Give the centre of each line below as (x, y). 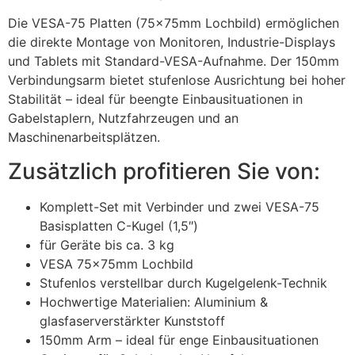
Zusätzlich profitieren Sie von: (164, 171)
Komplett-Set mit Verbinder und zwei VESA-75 (179, 206)
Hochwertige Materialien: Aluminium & (154, 302)
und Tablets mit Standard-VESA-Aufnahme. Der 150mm (174, 61)
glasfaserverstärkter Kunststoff (132, 321)
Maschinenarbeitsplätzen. (84, 137)
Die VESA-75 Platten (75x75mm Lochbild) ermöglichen (174, 23)
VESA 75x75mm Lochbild (116, 263)
